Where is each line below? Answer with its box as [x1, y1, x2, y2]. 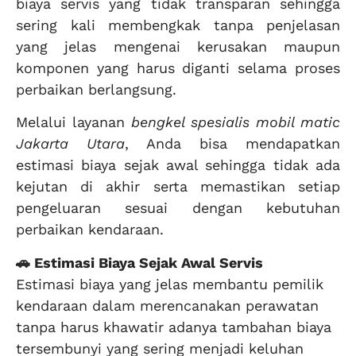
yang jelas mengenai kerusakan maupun [16, 37, 340, 55]
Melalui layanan [16, 114, 131, 131]
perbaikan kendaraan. [16, 221, 164, 238]
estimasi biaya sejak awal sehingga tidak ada [16, 157, 340, 174]
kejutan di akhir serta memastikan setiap [16, 178, 340, 195]
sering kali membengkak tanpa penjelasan [16, 16, 340, 33]
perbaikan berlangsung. [16, 80, 176, 98]
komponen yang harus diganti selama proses [16, 59, 340, 76]
